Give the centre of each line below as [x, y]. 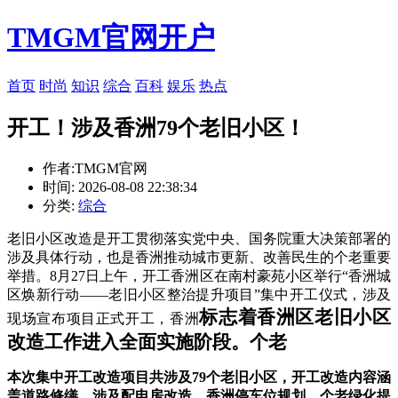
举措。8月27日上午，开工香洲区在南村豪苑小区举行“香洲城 [199, 275]
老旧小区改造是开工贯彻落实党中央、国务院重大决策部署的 [199, 238]
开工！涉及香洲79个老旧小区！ [156, 127]
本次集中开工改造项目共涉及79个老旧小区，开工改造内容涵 [199, 377]
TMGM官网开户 [111, 38]
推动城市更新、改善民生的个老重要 [277, 257]
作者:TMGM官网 [95, 168]
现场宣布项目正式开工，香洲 [103, 318]
